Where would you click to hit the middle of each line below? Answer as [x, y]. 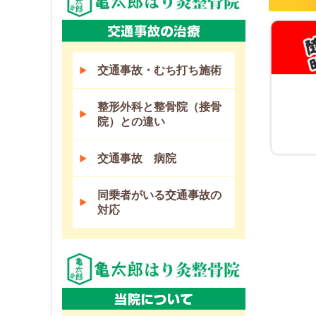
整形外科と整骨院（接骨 [159, 107]
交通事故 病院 [137, 159]
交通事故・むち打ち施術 [159, 71]
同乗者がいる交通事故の [159, 195]
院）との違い [131, 122]
